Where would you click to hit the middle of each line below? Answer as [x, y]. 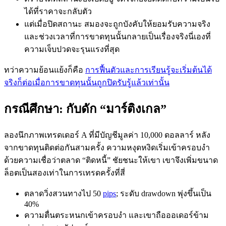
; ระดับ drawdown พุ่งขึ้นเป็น [164, 194]
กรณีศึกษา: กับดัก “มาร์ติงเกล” [85, 109]
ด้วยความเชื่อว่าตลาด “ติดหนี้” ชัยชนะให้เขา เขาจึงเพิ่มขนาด [111, 160]
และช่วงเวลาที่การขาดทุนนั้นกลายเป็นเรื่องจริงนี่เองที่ [118, 37]
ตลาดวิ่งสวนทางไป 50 [64, 194]
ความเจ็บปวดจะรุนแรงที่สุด [72, 49]
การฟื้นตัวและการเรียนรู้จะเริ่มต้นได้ [149, 70]
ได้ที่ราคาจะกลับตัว [58, 12]
